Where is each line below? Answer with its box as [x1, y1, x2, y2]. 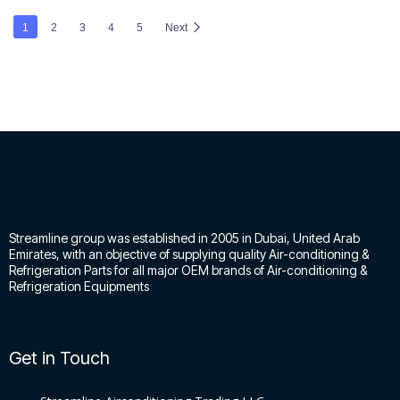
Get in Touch [9, 347, 110, 369]
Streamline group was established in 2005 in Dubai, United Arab [9, 230, 360, 246]
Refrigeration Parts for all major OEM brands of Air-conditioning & [9, 262, 367, 278]
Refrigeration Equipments [9, 279, 149, 294]
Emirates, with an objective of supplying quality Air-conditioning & [9, 246, 369, 262]
